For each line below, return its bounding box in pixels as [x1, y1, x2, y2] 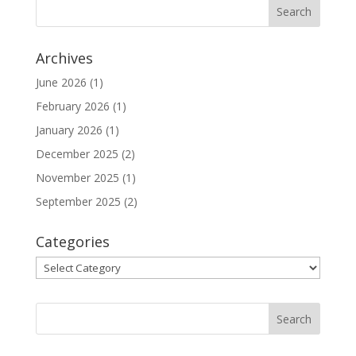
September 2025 [35, 194, 121, 209]
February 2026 [35, 99, 110, 114]
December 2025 [35, 146, 118, 161]
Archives [35, 48, 93, 68]
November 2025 [35, 170, 119, 185]
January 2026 [35, 122, 103, 137]
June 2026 [35, 75, 87, 90]
